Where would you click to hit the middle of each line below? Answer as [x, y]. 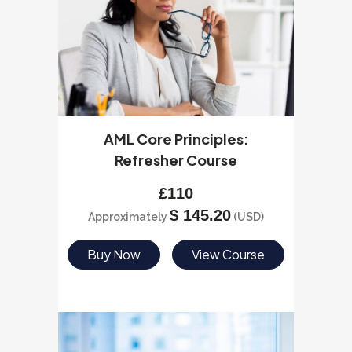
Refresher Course [176, 160]
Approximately [129, 217]
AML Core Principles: [176, 139]
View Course [229, 254]
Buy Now [114, 254]
